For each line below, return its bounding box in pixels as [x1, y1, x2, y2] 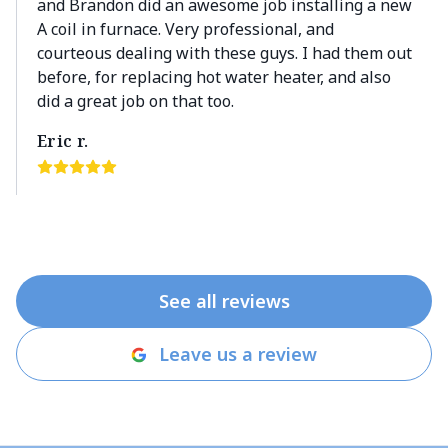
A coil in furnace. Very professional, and [37, 18, 334, 40]
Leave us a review [159, 342, 317, 366]
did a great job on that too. [37, 90, 234, 112]
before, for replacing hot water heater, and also [37, 66, 391, 88]
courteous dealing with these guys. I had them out [37, 42, 412, 64]
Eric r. [37, 130, 89, 152]
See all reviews [158, 289, 290, 313]
